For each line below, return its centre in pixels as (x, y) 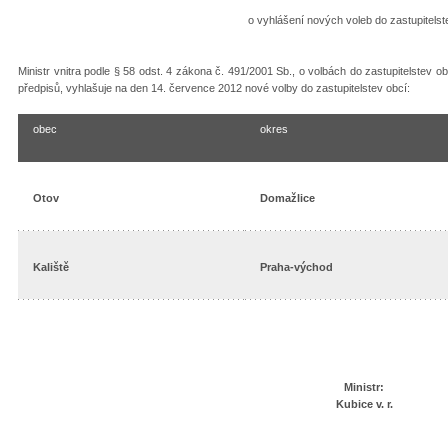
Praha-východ (296, 267)
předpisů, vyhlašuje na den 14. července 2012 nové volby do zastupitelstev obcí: (214, 88)
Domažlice (287, 198)
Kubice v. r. (364, 403)
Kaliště (51, 267)
